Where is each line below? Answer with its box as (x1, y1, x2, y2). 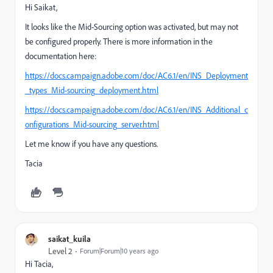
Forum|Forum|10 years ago (80, 246, 158, 255)
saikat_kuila (48, 233, 91, 244)
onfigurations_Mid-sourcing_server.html (25, 119, 159, 130)
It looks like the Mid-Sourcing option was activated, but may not (25, 21, 238, 32)
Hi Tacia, (25, 258, 53, 269)
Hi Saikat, (25, 2, 57, 13)
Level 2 (48, 246, 73, 257)
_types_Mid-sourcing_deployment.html (25, 85, 158, 96)
